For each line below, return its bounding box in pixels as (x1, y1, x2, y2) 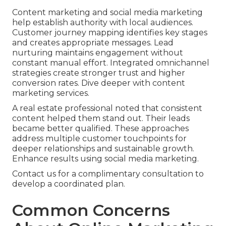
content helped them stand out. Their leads (12, 114, 190, 124)
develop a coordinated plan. (12, 179, 125, 189)
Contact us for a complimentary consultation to (12, 169, 204, 179)
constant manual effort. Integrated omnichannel (12, 58, 209, 68)
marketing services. (12, 88, 89, 98)
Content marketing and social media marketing (12, 8, 203, 18)
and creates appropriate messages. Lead (12, 38, 174, 48)
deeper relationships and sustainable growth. (12, 144, 194, 154)
